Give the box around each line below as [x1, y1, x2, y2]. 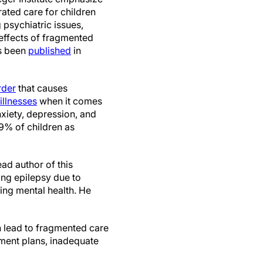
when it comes [37, 95, 102, 107]
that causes [16, 82, 68, 94]
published [28, 45, 71, 56]
